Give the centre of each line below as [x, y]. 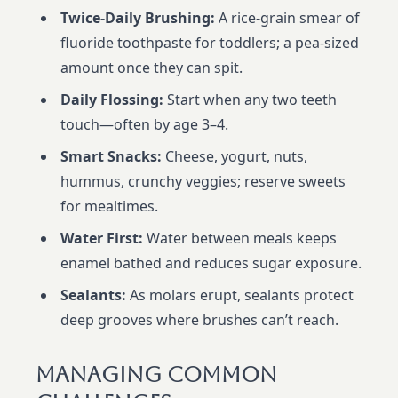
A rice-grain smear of [287, 18]
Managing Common [156, 375]
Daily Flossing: [112, 100]
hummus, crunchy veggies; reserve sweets [203, 182]
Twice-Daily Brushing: [138, 18]
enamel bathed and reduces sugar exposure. [211, 263]
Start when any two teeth [250, 100]
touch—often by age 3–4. [144, 125]
